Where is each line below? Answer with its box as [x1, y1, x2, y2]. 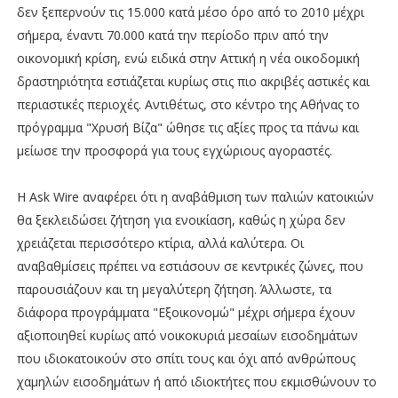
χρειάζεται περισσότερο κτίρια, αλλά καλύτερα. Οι [16, 234, 304, 251]
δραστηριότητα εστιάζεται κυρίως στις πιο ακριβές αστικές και [16, 72, 370, 90]
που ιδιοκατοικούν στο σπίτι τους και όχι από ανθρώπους [16, 349, 355, 367]
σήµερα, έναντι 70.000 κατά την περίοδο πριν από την [16, 26, 329, 44]
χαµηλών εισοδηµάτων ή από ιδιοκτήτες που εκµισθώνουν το [16, 372, 377, 390]
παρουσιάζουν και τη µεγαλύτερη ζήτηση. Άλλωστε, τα [16, 280, 331, 298]
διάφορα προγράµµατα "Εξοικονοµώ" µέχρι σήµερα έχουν [16, 303, 355, 321]
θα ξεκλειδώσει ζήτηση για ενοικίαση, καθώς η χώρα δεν [16, 211, 346, 228]
